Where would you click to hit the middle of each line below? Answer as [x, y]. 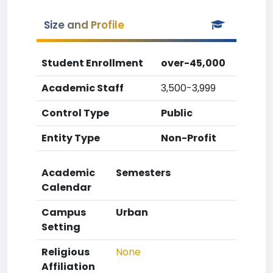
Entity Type [71, 138]
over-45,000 [193, 63]
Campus [64, 212]
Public [177, 113]
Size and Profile [84, 25]
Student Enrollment [92, 63]
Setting [61, 227]
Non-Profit [189, 138]
